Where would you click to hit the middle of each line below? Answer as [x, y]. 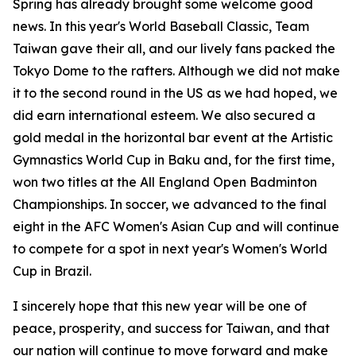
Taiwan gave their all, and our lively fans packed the [174, 48]
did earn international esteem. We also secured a [164, 115]
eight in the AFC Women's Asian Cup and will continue [176, 226]
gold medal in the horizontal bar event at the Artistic [173, 137]
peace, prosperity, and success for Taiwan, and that [171, 328]
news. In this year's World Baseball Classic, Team [161, 26]
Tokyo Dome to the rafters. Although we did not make [176, 71]
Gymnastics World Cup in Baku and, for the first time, [174, 160]
